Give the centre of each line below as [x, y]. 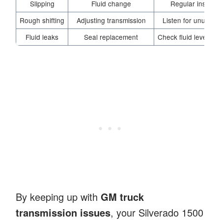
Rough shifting [42, 20]
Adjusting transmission [111, 20]
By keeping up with [58, 196]
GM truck [122, 196]
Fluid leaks [42, 37]
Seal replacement [111, 37]
